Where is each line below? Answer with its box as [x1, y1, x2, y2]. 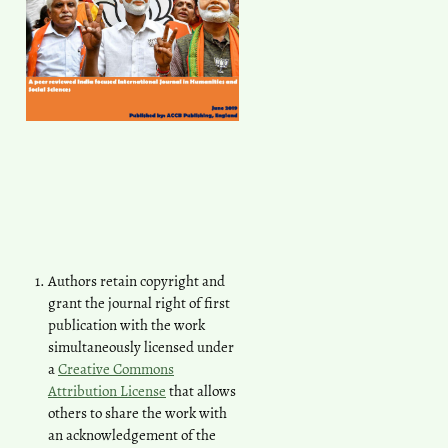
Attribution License [48, 380, 166, 401]
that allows [166, 380, 236, 401]
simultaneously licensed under [48, 336, 234, 357]
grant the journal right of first [48, 292, 230, 313]
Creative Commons [58, 358, 174, 379]
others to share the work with [48, 402, 227, 423]
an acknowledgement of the [48, 424, 216, 445]
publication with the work [48, 314, 205, 335]
